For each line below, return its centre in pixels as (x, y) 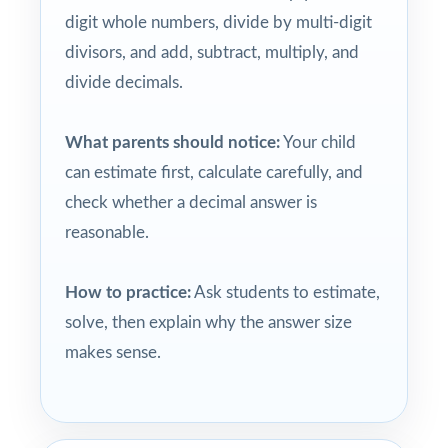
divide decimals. (124, 82)
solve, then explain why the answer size (208, 322)
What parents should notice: (172, 142)
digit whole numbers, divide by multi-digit (218, 22)
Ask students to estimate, (285, 292)
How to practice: (128, 292)
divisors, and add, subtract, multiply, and (212, 52)
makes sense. (113, 352)
